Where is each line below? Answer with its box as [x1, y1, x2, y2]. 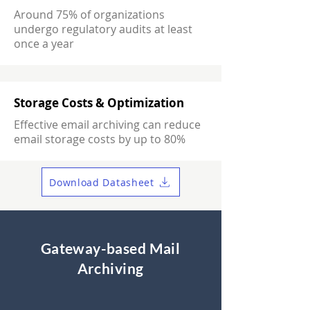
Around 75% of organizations [14, 7, 165, 22]
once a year [14, 36, 74, 51]
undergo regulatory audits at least [14, 21, 192, 37]
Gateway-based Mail [40, 239, 181, 257]
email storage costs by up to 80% [14, 131, 185, 147]
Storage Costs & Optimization [14, 95, 184, 111]
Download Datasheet [49, 175, 154, 189]
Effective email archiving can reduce [14, 117, 201, 132]
